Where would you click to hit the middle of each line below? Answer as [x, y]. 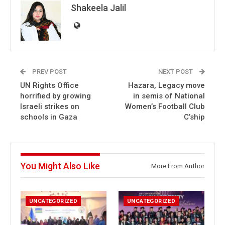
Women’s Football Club [165, 106]
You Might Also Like [60, 166]
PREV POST [49, 72]
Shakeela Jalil [98, 8]
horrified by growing [55, 96]
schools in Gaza [49, 117]
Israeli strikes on [50, 106]
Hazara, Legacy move [166, 85]
